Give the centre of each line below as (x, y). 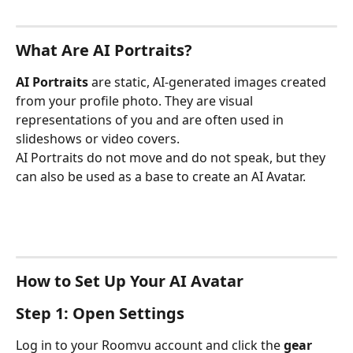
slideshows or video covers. (98, 139)
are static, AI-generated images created (209, 82)
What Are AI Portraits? (104, 50)
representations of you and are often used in (151, 120)
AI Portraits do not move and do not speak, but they (172, 158)
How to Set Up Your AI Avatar (130, 281)
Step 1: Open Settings (100, 314)
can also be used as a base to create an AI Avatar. (161, 177)
